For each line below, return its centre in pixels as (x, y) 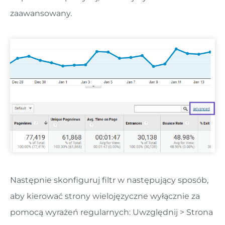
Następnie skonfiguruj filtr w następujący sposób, (109, 180)
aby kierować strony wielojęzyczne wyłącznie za (105, 196)
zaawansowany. (41, 13)
